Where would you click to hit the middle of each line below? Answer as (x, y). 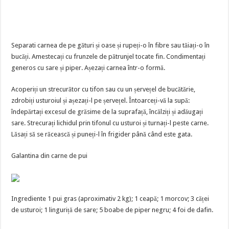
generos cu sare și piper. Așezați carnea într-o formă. (88, 68)
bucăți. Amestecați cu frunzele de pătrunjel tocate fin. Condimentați (109, 56)
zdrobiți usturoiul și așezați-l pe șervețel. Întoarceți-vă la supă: (101, 100)
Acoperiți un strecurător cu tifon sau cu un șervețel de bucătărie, (104, 89)
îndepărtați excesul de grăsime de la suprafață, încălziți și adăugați (107, 112)
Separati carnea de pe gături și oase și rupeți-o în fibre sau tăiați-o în (111, 45)
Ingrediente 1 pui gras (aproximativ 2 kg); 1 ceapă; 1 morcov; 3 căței (110, 199)
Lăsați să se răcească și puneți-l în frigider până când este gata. (102, 134)
